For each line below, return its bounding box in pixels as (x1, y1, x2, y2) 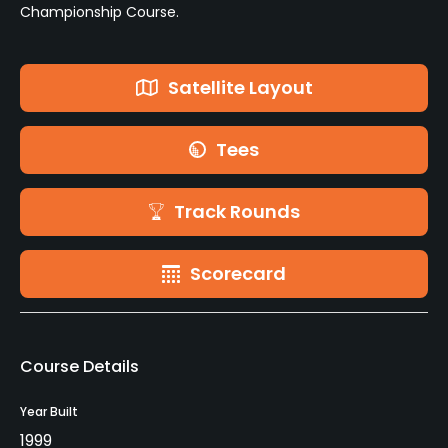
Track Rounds (173, 198, 300, 224)
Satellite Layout (167, 74, 313, 100)
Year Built (20, 402, 78, 420)
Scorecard (190, 260, 286, 286)
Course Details (20, 354, 139, 378)
